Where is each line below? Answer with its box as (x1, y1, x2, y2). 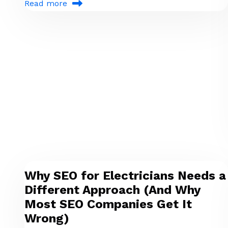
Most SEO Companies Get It (24, 197, 192, 212)
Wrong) (24, 211, 69, 226)
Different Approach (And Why (24, 183, 201, 197)
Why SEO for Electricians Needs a (24, 168, 226, 183)
